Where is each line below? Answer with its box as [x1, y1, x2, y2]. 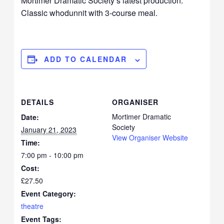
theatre [21, 201, 44, 211]
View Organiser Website [112, 132, 188, 143]
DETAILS [21, 97, 54, 107]
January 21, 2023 [21, 124, 77, 135]
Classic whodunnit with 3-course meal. [21, 7, 158, 19]
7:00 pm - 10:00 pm [21, 150, 84, 160]
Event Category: [21, 188, 76, 199]
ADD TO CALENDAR [44, 54, 127, 64]
